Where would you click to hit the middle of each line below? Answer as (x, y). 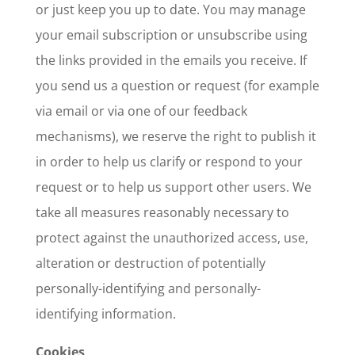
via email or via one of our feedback (141, 111)
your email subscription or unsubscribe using (171, 35)
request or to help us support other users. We (173, 187)
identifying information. (105, 314)
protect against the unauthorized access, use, (172, 238)
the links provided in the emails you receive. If (171, 60)
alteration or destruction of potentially (150, 263)
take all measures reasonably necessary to (162, 212)
